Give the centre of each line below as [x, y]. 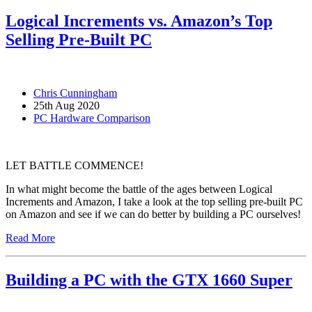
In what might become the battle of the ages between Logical [139, 189]
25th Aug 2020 [67, 105]
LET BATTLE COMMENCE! [75, 165]
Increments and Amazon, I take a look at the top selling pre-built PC [154, 201]
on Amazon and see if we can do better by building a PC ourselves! [153, 214]
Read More [30, 237]
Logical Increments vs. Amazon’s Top [139, 21]
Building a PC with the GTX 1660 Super [149, 280]
